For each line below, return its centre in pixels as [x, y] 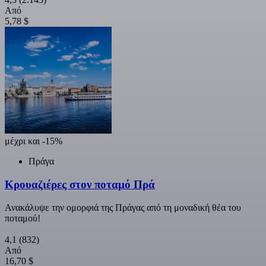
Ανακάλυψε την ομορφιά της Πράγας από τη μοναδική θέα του [123, 207]
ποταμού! [23, 218]
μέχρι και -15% [34, 141]
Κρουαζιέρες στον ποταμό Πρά [80, 184]
